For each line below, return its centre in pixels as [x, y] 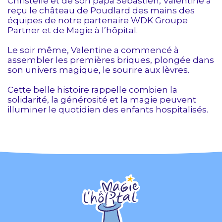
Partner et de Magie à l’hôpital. [73, 30]
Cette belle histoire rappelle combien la [92, 90]
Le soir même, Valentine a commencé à [93, 50]
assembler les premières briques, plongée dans [111, 60]
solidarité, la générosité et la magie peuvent [102, 100]
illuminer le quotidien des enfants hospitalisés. [108, 110]
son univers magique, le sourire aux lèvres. [98, 70]
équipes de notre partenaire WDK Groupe [98, 21]
